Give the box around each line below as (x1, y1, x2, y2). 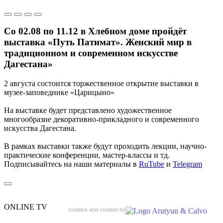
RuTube (139, 159, 164, 168)
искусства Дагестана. (4, 123, 76, 132)
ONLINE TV (4, 202, 47, 211)
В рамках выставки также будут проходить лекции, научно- (4, 141, 207, 150)
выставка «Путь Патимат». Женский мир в (4, 37, 192, 48)
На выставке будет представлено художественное (4, 106, 172, 114)
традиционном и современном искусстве (4, 48, 178, 59)
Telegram (173, 159, 202, 168)
